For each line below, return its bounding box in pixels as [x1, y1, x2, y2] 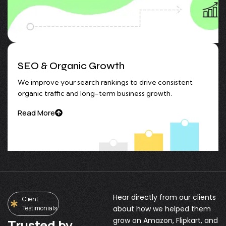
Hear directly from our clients [113, 192, 216, 202]
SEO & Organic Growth [18, 59, 125, 72]
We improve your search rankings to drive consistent [18, 77, 193, 87]
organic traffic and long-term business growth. [18, 88, 172, 98]
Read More [18, 107, 55, 118]
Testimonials [22, 203, 57, 212]
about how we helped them [113, 203, 211, 214]
